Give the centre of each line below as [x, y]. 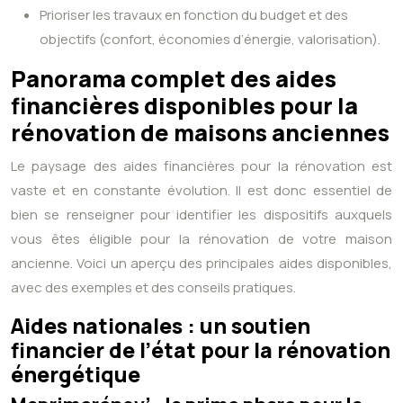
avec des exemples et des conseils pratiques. [153, 288]
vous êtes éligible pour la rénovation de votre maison [201, 239]
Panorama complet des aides [174, 79]
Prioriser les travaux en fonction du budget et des [194, 15]
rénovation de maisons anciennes [200, 133]
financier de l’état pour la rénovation [201, 350]
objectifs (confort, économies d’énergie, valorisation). [210, 40]
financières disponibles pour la [184, 106]
